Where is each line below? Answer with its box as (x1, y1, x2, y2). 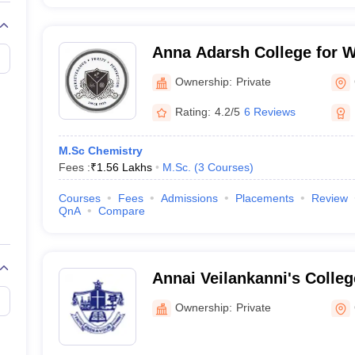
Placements (235, 192, 294, 204)
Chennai (151, 290, 214, 307)
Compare (97, 204, 145, 217)
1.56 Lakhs (96, 161, 152, 174)
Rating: (174, 105, 211, 118)
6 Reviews (243, 105, 296, 118)
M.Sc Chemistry (58, 144, 143, 157)
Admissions (160, 192, 218, 204)
